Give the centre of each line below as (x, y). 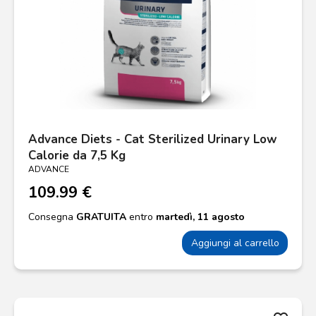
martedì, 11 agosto (200, 217)
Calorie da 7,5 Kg (77, 156)
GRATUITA (101, 217)
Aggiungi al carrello (235, 243)
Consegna (52, 217)
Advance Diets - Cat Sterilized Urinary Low (153, 139)
